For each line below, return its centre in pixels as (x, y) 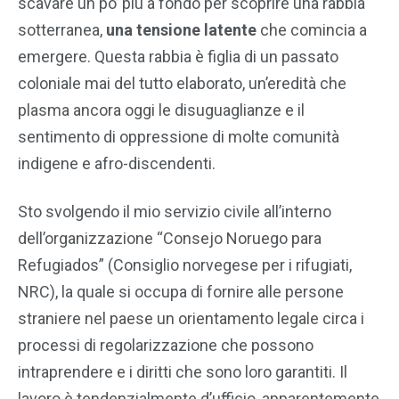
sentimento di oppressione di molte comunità (179, 137)
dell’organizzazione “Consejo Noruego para (170, 238)
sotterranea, (62, 30)
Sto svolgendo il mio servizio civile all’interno (175, 212)
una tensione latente (183, 30)
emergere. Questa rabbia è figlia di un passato (178, 57)
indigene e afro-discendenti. (117, 163)
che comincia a (313, 30)
